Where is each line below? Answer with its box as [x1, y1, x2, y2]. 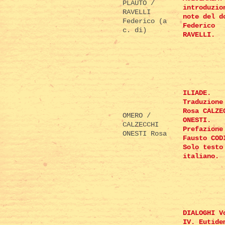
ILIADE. [183, 89, 211, 97]
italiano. [183, 152, 219, 161]
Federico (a [123, 17, 167, 26]
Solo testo [183, 143, 223, 152]
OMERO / [123, 111, 151, 120]
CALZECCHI [123, 121, 159, 129]
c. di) [123, 26, 147, 35]
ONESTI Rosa [123, 130, 167, 138]
